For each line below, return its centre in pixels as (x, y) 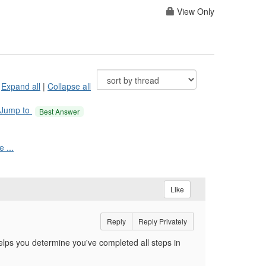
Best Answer (59, 111)
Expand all (21, 86)
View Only (194, 12)
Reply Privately (162, 221)
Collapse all (69, 86)
